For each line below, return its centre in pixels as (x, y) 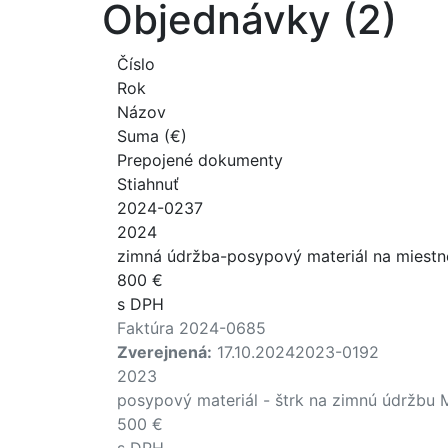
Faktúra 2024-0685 (191, 327)
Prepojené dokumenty (200, 159)
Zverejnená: (164, 351)
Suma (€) (152, 135)
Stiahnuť (148, 183)
